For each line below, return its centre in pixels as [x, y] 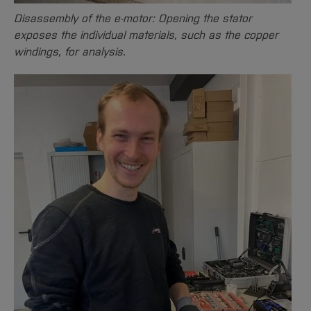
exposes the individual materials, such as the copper [146, 35]
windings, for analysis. [70, 52]
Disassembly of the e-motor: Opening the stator [133, 18]
